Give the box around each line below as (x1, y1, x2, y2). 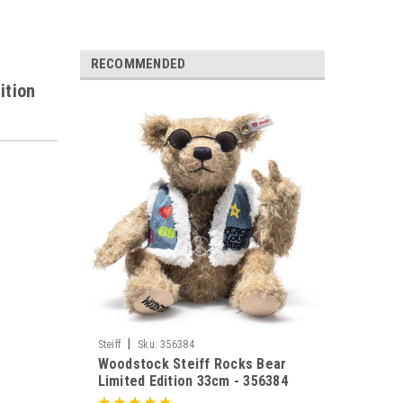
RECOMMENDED (90, 56, 186, 72)
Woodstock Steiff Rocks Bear (97, 355, 287, 372)
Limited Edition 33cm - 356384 (97, 372, 288, 390)
